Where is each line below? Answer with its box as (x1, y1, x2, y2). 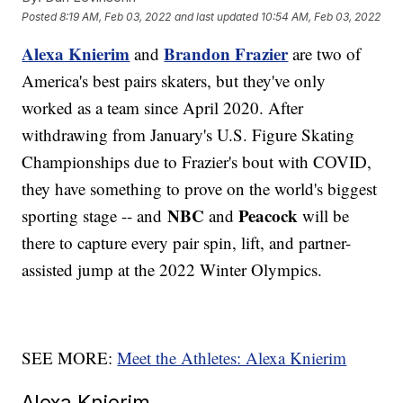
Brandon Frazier (164, 41, 289, 67)
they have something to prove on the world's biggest (22, 177, 378, 201)
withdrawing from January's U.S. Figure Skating (22, 123, 355, 147)
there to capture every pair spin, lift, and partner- (22, 231, 352, 255)
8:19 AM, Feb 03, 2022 (59, 9, 172, 23)
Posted (22, 9, 60, 23)
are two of (288, 42, 362, 66)
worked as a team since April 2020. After (22, 96, 304, 120)
